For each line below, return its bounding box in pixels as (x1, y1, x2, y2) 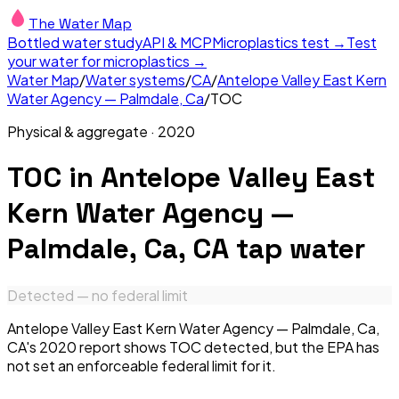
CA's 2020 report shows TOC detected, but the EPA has (7, 337, 379, 356)
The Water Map (28, 14, 132, 33)
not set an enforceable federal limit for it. (7, 355, 276, 375)
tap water (229, 231, 365, 267)
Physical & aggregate (7, 122, 148, 141)
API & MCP (142, 33, 212, 52)
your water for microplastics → (7, 52, 207, 70)
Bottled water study (7, 33, 142, 52)
